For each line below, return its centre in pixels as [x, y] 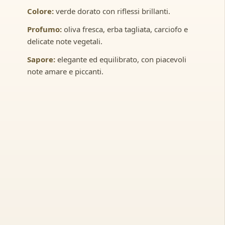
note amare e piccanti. [65, 71]
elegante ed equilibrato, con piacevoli [121, 59]
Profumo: [44, 29]
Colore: [40, 11]
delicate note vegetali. [65, 41]
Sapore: [41, 59]
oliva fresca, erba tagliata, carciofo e [125, 29]
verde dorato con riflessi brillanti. [112, 11]
